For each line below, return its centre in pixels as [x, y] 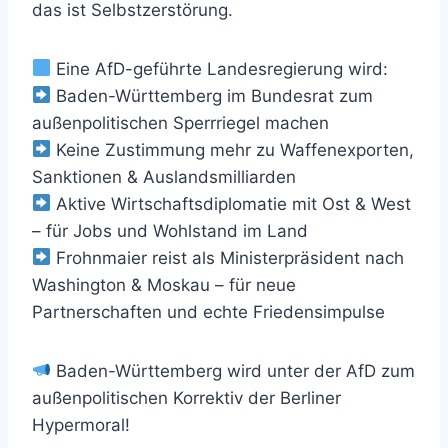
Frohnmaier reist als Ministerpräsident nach [228, 257]
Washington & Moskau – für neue [164, 284]
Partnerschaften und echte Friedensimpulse [208, 311]
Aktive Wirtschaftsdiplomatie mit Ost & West [231, 203]
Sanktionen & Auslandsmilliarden [164, 176]
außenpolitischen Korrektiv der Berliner [186, 397]
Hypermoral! [81, 424]
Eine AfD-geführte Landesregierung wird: [220, 68]
